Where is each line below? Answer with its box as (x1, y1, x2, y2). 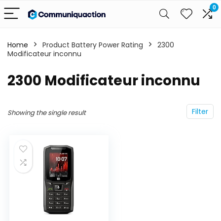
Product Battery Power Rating (42, 40, 143, 50)
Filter (192, 107, 208, 116)
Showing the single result (7, 108, 86, 117)
